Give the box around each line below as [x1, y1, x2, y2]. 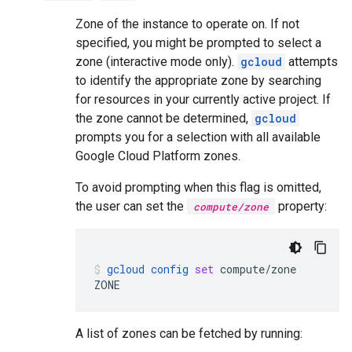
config [151, 262, 189, 277]
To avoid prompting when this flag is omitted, [75, 180, 321, 195]
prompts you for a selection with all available [75, 130, 321, 145]
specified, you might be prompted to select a [75, 35, 321, 50]
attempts [285, 54, 338, 69]
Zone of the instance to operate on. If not [75, 16, 299, 31]
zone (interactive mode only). [75, 54, 237, 69]
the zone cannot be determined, [75, 111, 251, 126]
